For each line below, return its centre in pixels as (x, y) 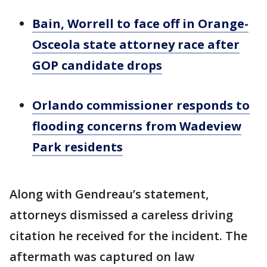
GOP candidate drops (97, 65)
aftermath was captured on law (102, 257)
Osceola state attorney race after (136, 44)
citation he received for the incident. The (128, 236)
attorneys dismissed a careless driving (121, 215)
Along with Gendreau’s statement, (109, 194)
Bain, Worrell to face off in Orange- (140, 24)
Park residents (77, 147)
